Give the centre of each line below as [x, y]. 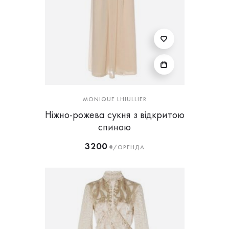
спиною [114, 127]
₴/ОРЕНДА [126, 147]
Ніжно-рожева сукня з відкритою [114, 114]
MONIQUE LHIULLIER [114, 99]
